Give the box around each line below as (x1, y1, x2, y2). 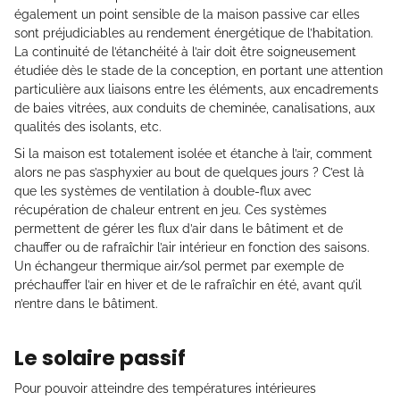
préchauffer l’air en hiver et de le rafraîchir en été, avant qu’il (14, 278, 362, 293)
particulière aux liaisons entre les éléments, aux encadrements (14, 82, 379, 97)
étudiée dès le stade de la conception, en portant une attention (14, 63, 383, 79)
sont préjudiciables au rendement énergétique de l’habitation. (14, 26, 373, 41)
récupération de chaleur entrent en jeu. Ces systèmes (14, 203, 327, 218)
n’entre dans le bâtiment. (14, 296, 158, 312)
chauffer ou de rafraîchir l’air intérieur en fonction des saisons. (14, 240, 370, 255)
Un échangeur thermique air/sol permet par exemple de (14, 259, 344, 274)
